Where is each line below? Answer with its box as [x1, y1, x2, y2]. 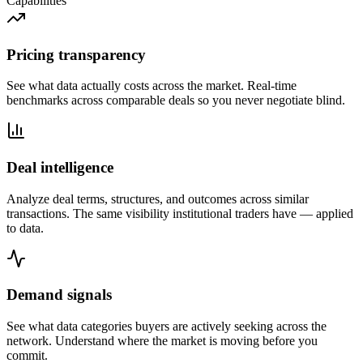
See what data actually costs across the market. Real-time [6, 79, 297, 93]
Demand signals [6, 286, 112, 304]
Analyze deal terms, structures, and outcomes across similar [6, 191, 309, 206]
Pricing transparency [6, 45, 146, 63]
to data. [6, 220, 44, 235]
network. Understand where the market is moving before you [6, 334, 318, 348]
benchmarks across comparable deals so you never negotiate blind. [6, 93, 345, 108]
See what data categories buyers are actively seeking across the [6, 319, 327, 334]
